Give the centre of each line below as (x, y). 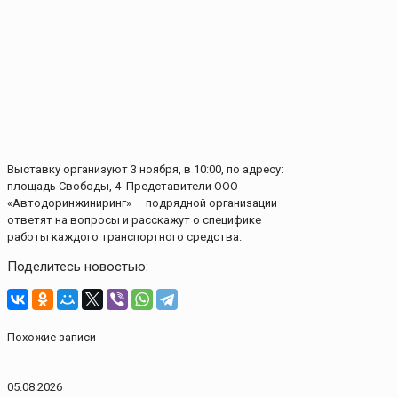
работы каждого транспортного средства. (124, 237)
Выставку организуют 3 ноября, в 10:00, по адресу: (145, 170)
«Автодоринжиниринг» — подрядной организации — (148, 203)
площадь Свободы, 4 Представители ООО (123, 187)
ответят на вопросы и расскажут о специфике (134, 220)
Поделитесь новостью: (78, 267)
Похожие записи (52, 338)
